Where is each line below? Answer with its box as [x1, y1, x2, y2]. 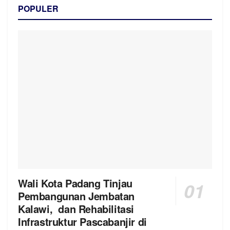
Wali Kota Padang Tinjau [18, 175, 136, 190]
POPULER [18, 2, 59, 14]
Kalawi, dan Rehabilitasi [18, 201, 135, 216]
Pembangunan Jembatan [18, 188, 135, 203]
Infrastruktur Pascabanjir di [18, 214, 147, 229]
